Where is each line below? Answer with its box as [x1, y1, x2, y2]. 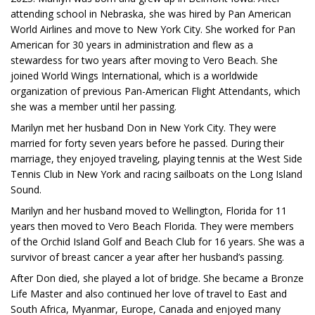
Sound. [11, 182, 41, 196]
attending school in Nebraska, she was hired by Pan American [11, 6, 291, 20]
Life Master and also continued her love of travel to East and [11, 286, 287, 300]
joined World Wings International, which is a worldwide [11, 68, 258, 82]
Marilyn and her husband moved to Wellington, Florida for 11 [11, 203, 287, 217]
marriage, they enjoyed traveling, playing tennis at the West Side [11, 151, 302, 165]
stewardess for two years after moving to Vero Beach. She [11, 53, 278, 67]
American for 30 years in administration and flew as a [11, 37, 253, 51]
